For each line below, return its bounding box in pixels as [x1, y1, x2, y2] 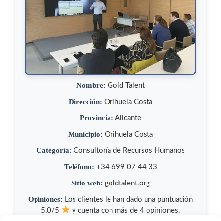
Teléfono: [64, 162, 94, 171]
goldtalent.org [103, 179, 150, 187]
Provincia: [80, 113, 113, 122]
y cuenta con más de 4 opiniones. [70, 206, 180, 214]
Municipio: [68, 129, 103, 138]
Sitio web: [71, 178, 103, 187]
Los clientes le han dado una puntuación [63, 195, 193, 203]
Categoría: [36, 146, 72, 154]
